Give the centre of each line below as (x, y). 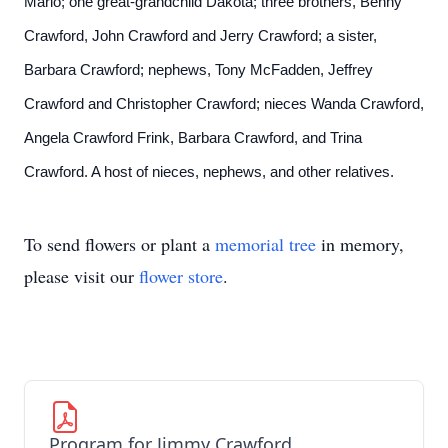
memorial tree (265, 244)
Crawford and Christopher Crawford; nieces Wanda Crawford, (224, 104)
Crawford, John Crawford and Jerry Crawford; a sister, (200, 36)
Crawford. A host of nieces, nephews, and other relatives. (209, 172)
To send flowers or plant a (119, 244)
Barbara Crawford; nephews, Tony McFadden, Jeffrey (198, 70)
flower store (181, 276)
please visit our (81, 276)
